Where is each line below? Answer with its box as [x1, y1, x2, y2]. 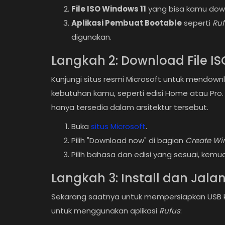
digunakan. [71, 32, 111, 42]
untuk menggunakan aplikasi [51, 205, 159, 216]
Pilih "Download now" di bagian [71, 135, 185, 146]
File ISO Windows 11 [71, 4, 146, 14]
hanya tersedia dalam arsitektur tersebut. [51, 102, 208, 113]
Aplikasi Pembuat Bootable [71, 18, 182, 28]
